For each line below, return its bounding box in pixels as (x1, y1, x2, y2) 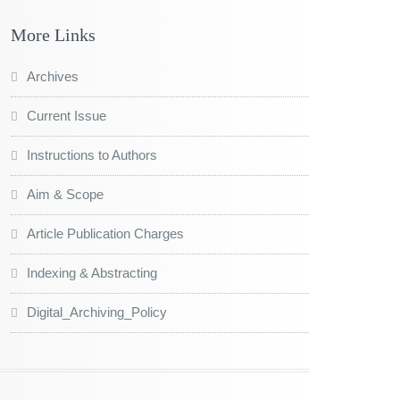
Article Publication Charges (27, 226, 184, 242)
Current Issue (27, 108, 106, 124)
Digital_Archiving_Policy (27, 304, 167, 321)
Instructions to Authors (27, 147, 157, 163)
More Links (11, 25, 96, 46)
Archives (27, 69, 79, 85)
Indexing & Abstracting (27, 265, 157, 281)
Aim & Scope (27, 187, 104, 203)
